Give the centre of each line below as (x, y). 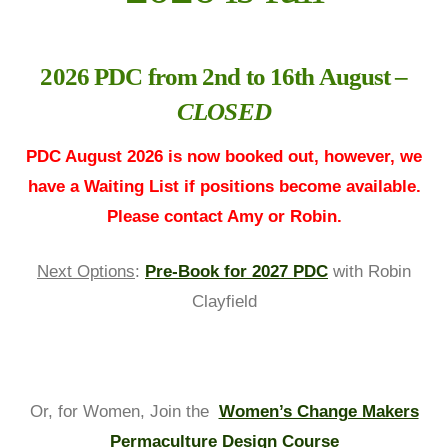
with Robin (369, 271)
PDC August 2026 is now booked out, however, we (224, 156)
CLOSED (224, 112)
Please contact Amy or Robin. (224, 216)
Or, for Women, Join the (121, 412)
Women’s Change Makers (318, 412)
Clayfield (224, 301)
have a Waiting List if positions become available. (224, 186)
